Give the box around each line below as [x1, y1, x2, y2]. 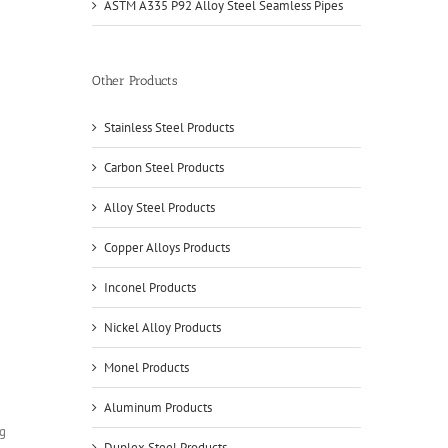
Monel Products [103, 359, 189, 376]
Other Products [91, 73, 177, 88]
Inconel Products [103, 279, 196, 296]
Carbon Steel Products [103, 159, 224, 176]
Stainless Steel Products [103, 119, 234, 136]
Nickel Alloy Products [103, 319, 221, 336]
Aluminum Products [103, 399, 212, 416]
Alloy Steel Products [103, 199, 215, 216]
